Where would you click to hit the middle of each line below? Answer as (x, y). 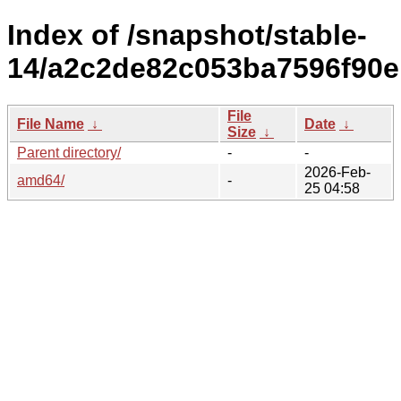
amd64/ (41, 180)
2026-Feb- (337, 172)
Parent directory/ (69, 152)
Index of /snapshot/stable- (187, 35)
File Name (51, 124)
